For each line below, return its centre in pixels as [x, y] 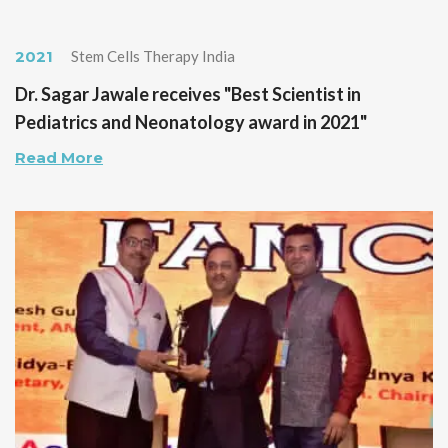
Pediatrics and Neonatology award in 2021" [191, 122]
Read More [59, 158]
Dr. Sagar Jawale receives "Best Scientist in [188, 94]
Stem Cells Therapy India [151, 56]
